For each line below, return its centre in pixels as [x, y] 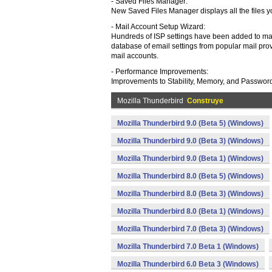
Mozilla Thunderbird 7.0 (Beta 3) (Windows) [190, 229]
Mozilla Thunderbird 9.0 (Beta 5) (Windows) [190, 123]
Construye [205, 101]
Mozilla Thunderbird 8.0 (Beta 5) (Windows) [190, 176]
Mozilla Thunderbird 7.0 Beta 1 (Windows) [188, 246]
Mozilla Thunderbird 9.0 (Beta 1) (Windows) [190, 158]
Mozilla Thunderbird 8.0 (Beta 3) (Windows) [190, 194]
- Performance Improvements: [160, 72]
